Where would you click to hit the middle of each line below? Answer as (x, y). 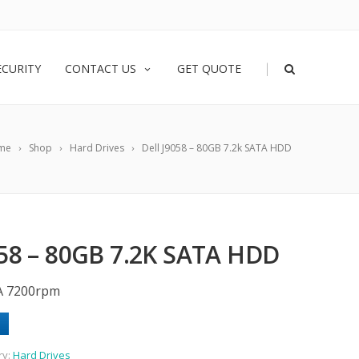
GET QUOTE (209, 69)
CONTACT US (101, 69)
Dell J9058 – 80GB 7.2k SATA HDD (217, 148)
